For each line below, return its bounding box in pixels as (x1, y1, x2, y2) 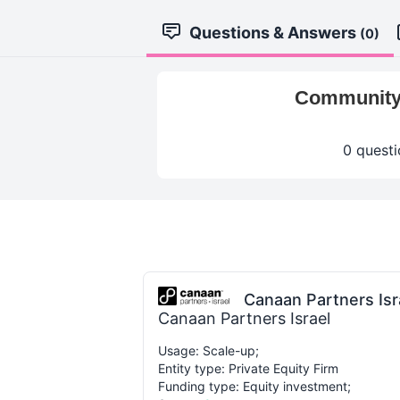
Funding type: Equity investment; (158, 379, 351, 394)
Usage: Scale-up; (158, 343, 259, 358)
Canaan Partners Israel (158, 309, 330, 328)
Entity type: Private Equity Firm (158, 361, 338, 376)
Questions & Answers (189, 23, 360, 42)
